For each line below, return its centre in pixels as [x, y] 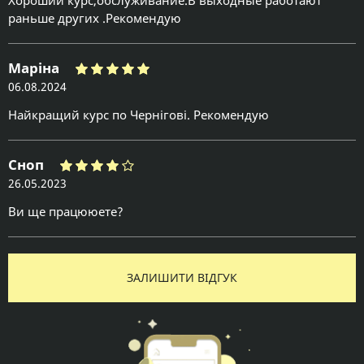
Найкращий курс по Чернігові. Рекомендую [139, 115]
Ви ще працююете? [66, 212]
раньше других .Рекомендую [95, 18]
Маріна [34, 68]
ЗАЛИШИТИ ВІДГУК [182, 278]
